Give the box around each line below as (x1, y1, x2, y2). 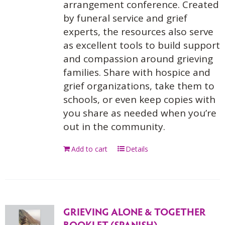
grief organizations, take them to (63, 79, 214, 92)
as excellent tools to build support (63, 39, 220, 52)
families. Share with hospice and (63, 66, 210, 79)
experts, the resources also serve (63, 25, 213, 38)
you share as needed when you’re (63, 106, 216, 120)
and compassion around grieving (63, 52, 213, 65)
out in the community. (63, 120, 165, 133)
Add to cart (71, 144, 107, 154)
